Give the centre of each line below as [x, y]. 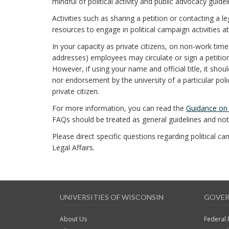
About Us [73, 219]
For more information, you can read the [119, 108]
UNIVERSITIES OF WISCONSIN [112, 197]
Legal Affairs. [73, 147]
